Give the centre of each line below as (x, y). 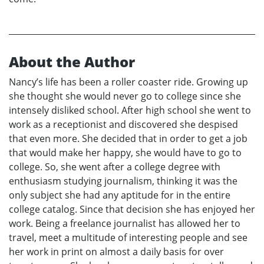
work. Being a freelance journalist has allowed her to (125, 224)
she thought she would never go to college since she (125, 96)
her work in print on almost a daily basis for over (116, 252)
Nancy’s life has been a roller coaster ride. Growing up (128, 82)
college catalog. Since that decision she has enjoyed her (132, 209)
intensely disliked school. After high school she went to (130, 110)
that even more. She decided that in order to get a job (128, 139)
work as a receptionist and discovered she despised (123, 125)
